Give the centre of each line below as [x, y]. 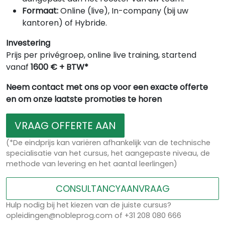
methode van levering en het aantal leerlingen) [92, 164]
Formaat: [40, 11]
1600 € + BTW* [60, 67]
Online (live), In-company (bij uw [123, 11]
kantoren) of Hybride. [65, 23]
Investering [28, 43]
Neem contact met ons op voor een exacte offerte [107, 87]
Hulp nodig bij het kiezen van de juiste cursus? [89, 205]
